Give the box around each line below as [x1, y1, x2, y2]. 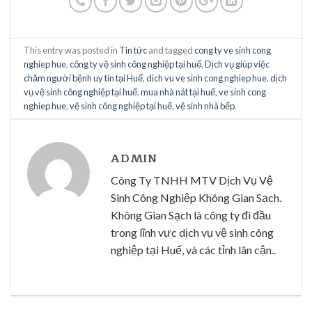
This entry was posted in [24, 45, 120, 56]
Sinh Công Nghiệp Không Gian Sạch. [111, 190, 281, 204]
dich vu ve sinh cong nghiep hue [146, 72, 267, 84]
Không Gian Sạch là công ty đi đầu [111, 208, 271, 221]
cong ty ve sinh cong [194, 45, 272, 56]
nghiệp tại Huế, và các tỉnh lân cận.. [111, 242, 276, 256]
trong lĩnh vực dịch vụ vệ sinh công [111, 225, 274, 239]
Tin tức [119, 45, 148, 56]
